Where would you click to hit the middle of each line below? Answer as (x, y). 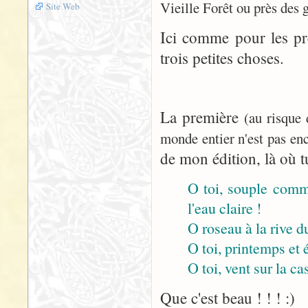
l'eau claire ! (224, 208)
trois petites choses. (222, 58)
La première (202, 117)
